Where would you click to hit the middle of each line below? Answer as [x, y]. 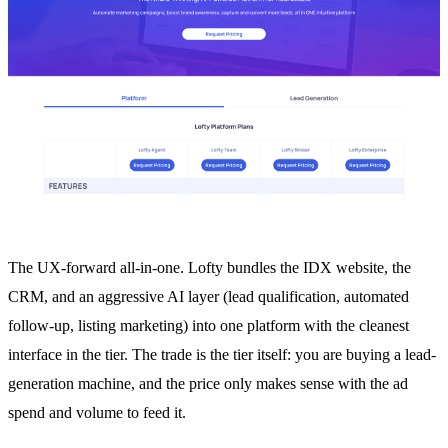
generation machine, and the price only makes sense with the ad [208, 383]
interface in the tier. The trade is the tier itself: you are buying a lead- [222, 354]
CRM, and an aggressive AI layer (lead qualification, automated [208, 296]
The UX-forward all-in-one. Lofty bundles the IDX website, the [209, 267]
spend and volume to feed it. [97, 412]
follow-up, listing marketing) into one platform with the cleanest [208, 325]
